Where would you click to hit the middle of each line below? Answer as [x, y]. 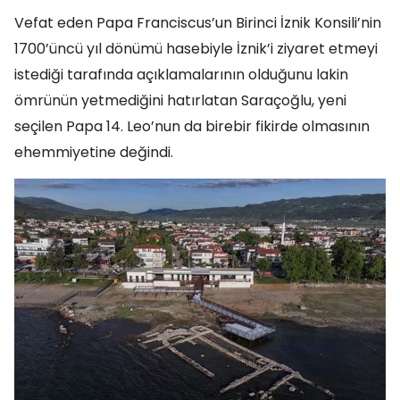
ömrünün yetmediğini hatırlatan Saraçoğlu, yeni [180, 100]
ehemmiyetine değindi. [94, 152]
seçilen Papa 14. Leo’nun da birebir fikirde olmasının [192, 126]
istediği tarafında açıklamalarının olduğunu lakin [181, 74]
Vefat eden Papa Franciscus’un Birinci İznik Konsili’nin [198, 22]
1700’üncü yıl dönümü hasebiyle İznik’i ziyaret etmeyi [196, 48]
